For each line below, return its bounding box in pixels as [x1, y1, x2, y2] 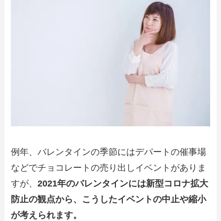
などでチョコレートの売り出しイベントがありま [11, 162, 207, 173]
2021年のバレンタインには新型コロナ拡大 [37, 178, 209, 188]
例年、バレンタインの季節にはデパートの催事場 [11, 147, 207, 157]
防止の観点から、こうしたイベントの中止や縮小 [11, 194, 207, 204]
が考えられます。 [11, 210, 82, 220]
